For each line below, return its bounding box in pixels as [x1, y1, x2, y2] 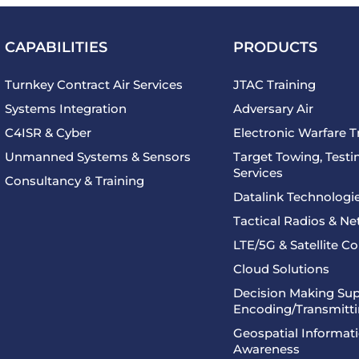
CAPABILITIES [5, 38, 107, 57]
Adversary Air [233, 101, 313, 117]
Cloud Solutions [233, 261, 329, 277]
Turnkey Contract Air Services [5, 77, 183, 93]
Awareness [233, 341, 300, 357]
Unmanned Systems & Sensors [5, 149, 191, 165]
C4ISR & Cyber [5, 125, 91, 141]
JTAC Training [233, 77, 316, 93]
